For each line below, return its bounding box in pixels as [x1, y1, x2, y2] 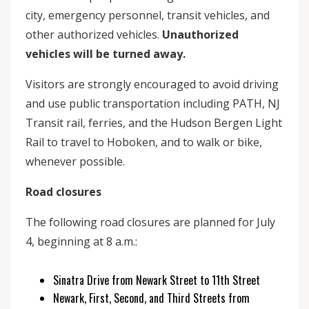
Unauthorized [159, 27, 239, 42]
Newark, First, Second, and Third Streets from [53, 290, 250, 306]
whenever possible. [26, 154, 125, 169]
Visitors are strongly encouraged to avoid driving [26, 77, 279, 92]
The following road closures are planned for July [26, 215, 275, 230]
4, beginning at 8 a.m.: [26, 234, 143, 249]
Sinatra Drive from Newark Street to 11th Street [53, 272, 260, 288]
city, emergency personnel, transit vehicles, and [26, 8, 270, 23]
